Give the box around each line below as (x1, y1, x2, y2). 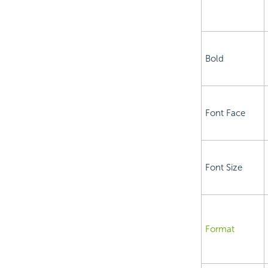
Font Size (205, 162, 242, 173)
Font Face (205, 108, 245, 119)
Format (205, 224, 234, 235)
